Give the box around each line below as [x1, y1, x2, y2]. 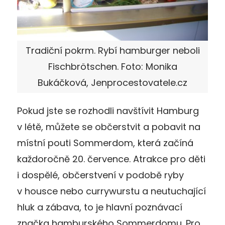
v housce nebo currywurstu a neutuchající [17, 184, 206, 197]
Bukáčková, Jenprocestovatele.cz [38, 76, 187, 89]
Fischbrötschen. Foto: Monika [48, 60, 177, 73]
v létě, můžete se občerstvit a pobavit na [17, 120, 200, 133]
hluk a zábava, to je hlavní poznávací [17, 200, 182, 213]
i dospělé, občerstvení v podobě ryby [17, 168, 184, 181]
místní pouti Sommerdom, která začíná [17, 136, 193, 149]
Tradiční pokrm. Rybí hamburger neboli [25, 44, 200, 57]
